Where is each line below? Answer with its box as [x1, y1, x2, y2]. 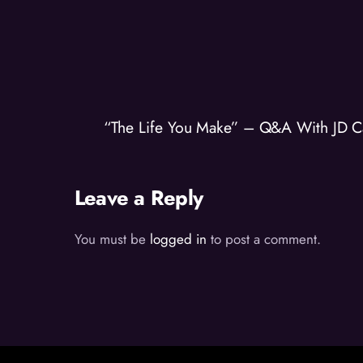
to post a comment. [207, 228, 321, 249]
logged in [150, 228, 207, 249]
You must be [75, 228, 150, 249]
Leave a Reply [75, 183, 203, 214]
